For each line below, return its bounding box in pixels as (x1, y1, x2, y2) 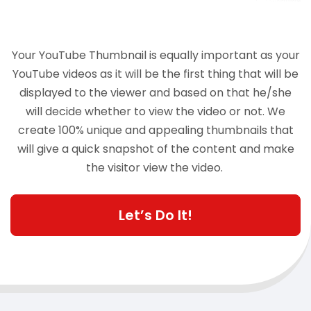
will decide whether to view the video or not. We (26, 103, 285, 119)
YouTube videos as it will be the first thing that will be (12, 65, 299, 82)
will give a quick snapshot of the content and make (17, 140, 294, 157)
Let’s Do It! (119, 205, 192, 225)
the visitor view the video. (85, 159, 226, 176)
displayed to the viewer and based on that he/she (19, 84, 292, 101)
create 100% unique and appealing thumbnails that (17, 121, 294, 138)
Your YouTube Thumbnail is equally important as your (11, 47, 300, 63)
